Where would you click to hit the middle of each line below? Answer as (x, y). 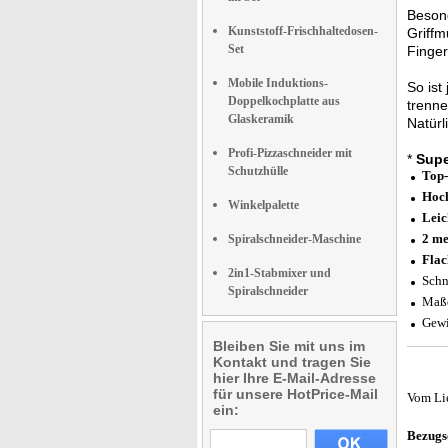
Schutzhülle (258, 171)
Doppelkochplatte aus (284, 101)
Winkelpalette (263, 205)
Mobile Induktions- (278, 83)
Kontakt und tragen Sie (292, 362)
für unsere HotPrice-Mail (295, 394)
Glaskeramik (261, 119)
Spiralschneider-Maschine (294, 239)
